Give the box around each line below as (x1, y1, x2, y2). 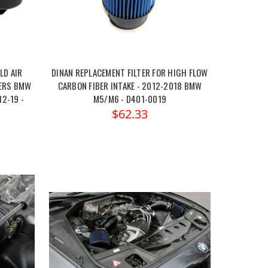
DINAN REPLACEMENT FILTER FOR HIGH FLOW (51, 66, 208, 80)
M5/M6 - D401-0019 (93, 92, 167, 106)
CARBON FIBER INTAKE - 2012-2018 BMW (57, 79, 202, 93)
